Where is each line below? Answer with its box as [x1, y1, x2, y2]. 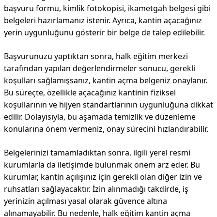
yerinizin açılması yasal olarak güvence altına [4, 196, 167, 206]
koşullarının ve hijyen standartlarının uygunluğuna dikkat [4, 99, 213, 110]
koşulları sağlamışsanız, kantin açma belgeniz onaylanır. [4, 75, 207, 86]
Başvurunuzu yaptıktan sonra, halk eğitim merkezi [4, 51, 188, 62]
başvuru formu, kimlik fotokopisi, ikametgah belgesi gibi [4, 3, 211, 14]
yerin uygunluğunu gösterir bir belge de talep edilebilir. [4, 27, 205, 38]
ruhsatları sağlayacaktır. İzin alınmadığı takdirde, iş [4, 184, 188, 194]
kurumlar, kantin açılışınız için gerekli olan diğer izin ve [4, 171, 202, 182]
